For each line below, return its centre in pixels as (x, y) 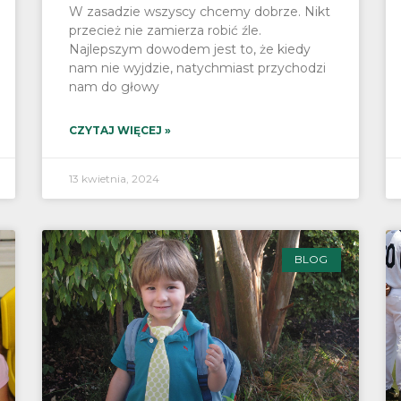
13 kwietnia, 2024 (115, 179)
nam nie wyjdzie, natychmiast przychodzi (198, 68)
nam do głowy (115, 87)
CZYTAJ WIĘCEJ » (120, 131)
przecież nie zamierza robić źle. (166, 31)
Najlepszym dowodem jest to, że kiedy (190, 50)
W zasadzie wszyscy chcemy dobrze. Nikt (200, 12)
